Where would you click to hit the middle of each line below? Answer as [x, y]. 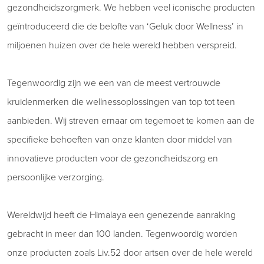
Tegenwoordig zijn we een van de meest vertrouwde [114, 82]
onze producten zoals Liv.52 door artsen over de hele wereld [130, 252]
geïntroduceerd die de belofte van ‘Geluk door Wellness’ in [125, 26]
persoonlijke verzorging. [56, 176]
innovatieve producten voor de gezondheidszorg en [113, 158]
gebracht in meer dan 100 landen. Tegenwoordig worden [122, 233]
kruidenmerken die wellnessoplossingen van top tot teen [121, 101]
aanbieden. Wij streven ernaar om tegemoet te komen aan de [131, 120]
